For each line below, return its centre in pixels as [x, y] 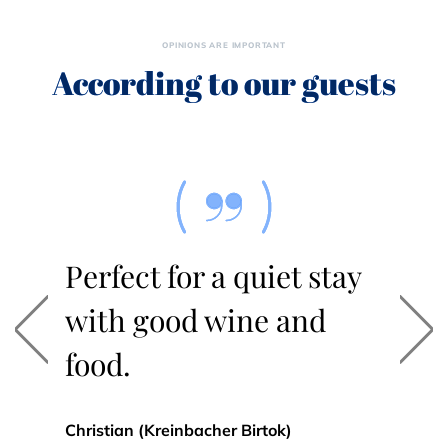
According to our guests [224, 82]
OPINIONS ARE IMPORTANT [224, 45]
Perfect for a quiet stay [213, 276]
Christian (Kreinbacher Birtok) [178, 430]
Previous [62, 339]
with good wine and [195, 320]
